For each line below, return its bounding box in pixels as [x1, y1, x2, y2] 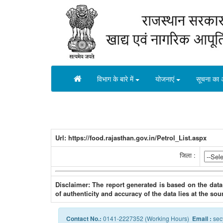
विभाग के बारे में [97, 74, 135, 84]
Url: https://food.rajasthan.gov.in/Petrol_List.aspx [55, 133, 209, 143]
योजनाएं [155, 74, 176, 84]
